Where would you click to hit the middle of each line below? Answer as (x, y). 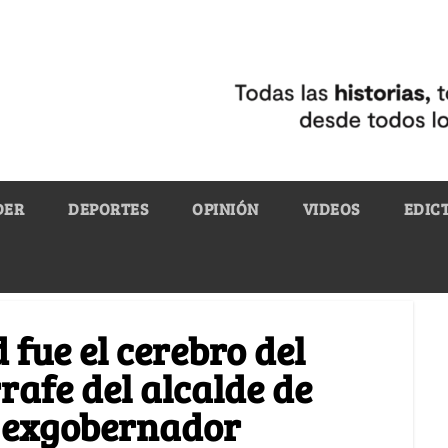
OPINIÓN (225, 208)
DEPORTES (108, 208)
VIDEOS (331, 208)
